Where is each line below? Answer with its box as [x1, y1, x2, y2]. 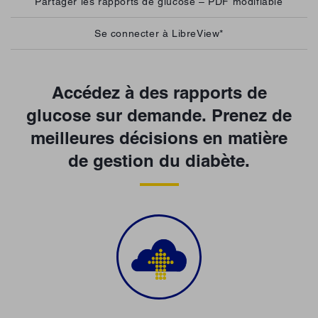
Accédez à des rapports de [51, 82, 267, 103]
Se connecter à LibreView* [94, 28, 224, 40]
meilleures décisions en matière [31, 128, 287, 148]
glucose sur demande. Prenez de [26, 105, 292, 126]
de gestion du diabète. [68, 150, 250, 171]
